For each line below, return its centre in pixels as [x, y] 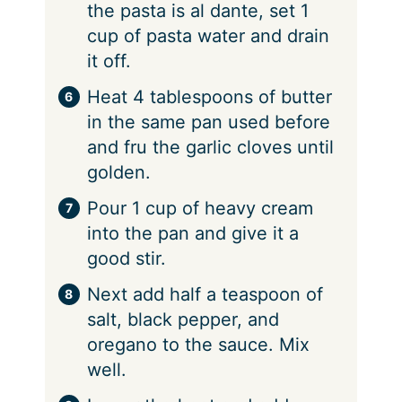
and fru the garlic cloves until [210, 147]
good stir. [126, 258]
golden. [118, 172]
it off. [109, 61]
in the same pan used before [208, 122]
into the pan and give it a [192, 233]
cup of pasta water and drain [208, 35]
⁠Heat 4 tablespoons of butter [209, 96]
